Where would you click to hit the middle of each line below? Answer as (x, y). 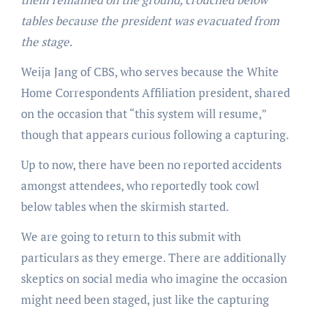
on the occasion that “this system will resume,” (143, 113)
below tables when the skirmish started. (125, 206)
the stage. (46, 41)
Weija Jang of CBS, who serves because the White (150, 71)
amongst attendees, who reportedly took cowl (140, 185)
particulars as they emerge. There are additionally (153, 257)
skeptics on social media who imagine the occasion (154, 278)
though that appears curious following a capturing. (155, 134)
